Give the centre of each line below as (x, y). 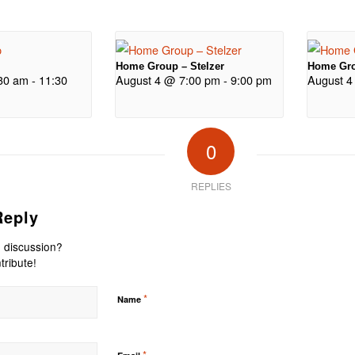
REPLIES (211, 186)
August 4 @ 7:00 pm (168, 80)
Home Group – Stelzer (170, 67)
